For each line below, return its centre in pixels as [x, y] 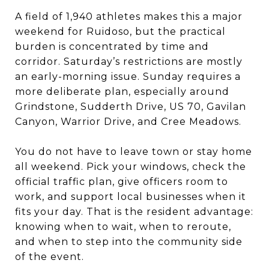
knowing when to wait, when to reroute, [123, 226]
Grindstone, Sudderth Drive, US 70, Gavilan [131, 106]
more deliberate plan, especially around [122, 91]
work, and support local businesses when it [131, 196]
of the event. [50, 256]
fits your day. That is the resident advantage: [134, 211]
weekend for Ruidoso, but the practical [120, 31]
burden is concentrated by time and [112, 46]
